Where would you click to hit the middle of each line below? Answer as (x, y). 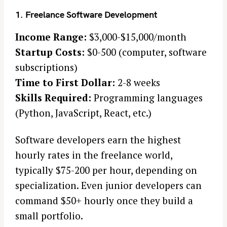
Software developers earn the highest (98, 139)
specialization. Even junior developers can (108, 185)
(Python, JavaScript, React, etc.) (83, 112)
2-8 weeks (138, 82)
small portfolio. (49, 215)
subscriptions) (46, 67)
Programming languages (147, 97)
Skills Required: (53, 97)
